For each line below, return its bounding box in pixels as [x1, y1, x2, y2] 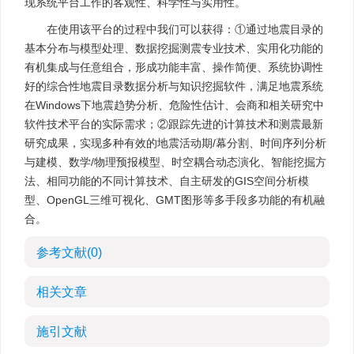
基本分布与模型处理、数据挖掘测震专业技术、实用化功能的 [24, 42, 323, 55]
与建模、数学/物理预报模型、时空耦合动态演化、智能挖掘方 [24, 156, 326, 168]
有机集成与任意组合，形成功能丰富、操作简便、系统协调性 [24, 61, 323, 73]
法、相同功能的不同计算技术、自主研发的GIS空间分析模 [24, 175, 309, 187]
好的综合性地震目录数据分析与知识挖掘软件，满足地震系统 [24, 80, 323, 92]
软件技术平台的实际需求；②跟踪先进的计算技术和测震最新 [24, 118, 323, 130]
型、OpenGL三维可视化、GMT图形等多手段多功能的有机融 [24, 194, 325, 206]
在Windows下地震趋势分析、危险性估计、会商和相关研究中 [24, 99, 324, 111]
